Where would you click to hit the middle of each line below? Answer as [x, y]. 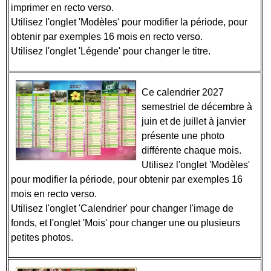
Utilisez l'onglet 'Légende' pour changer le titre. [111, 51]
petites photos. [42, 237]
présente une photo [183, 136]
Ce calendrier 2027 [183, 92]
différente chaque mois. [193, 150]
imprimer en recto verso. [64, 8]
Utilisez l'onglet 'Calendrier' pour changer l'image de [122, 208]
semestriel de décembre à [197, 107]
